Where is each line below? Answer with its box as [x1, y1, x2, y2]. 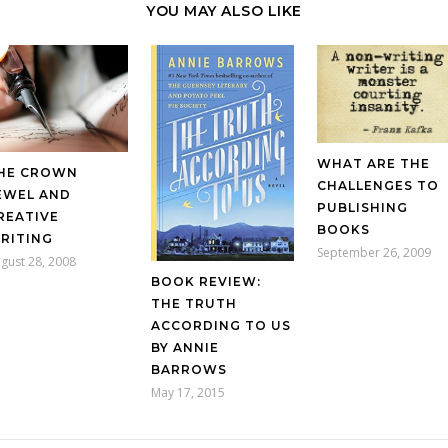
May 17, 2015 [151, 384, 226, 402]
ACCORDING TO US [151, 318, 292, 334]
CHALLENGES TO [316, 177, 439, 193]
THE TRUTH [151, 296, 238, 312]
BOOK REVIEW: [151, 274, 262, 290]
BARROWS [151, 362, 228, 378]
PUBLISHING [316, 199, 408, 215]
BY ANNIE [151, 340, 220, 356]
